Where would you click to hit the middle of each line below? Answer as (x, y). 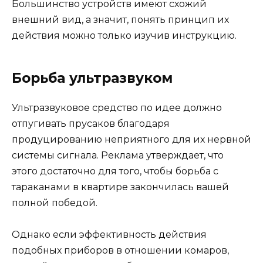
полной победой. (55, 203)
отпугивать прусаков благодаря (91, 123)
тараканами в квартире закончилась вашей (120, 187)
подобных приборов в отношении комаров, (120, 250)
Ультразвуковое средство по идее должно (117, 107)
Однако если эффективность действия (109, 234)
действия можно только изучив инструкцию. (124, 35)
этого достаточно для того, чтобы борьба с (115, 171)
